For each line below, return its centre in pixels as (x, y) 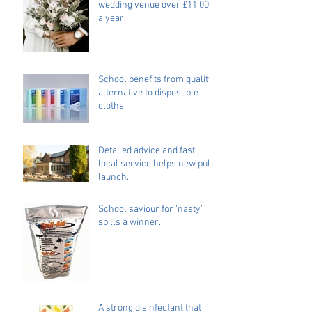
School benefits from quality (156, 80)
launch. (114, 178)
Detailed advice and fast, (148, 151)
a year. (112, 19)
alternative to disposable (148, 93)
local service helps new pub (155, 164)
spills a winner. (130, 223)
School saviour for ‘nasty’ (150, 210)
